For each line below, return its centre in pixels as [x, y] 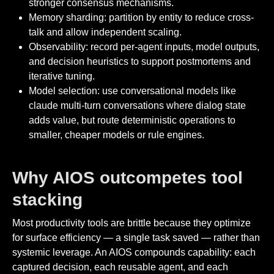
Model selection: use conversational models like [133, 91]
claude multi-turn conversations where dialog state [138, 105]
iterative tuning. [62, 76]
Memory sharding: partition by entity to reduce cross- [142, 17]
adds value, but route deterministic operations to [132, 120]
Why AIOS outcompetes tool [128, 177]
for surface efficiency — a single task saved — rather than [136, 237]
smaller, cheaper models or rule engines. [117, 135]
